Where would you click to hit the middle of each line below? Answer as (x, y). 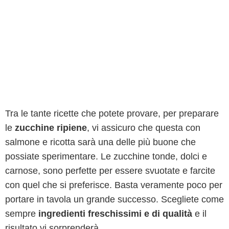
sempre (22, 214)
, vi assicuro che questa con (144, 128)
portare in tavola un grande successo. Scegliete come (114, 199)
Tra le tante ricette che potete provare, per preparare (112, 113)
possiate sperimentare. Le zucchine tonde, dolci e (106, 156)
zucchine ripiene (51, 128)
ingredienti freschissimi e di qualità (115, 214)
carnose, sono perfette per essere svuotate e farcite (110, 171)
